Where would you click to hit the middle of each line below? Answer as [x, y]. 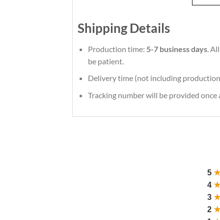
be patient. [106, 61]
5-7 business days [177, 49]
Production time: [117, 49]
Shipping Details [124, 28]
